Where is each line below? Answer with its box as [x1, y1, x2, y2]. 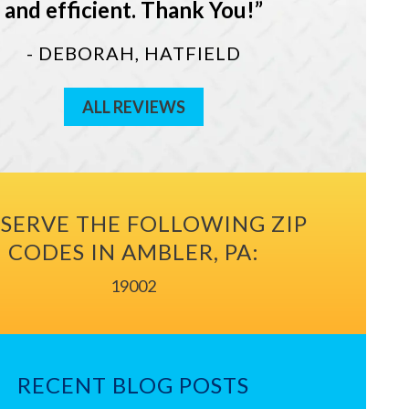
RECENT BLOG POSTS [17, 371, 249, 398]
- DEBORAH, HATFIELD [26, 41, 241, 64]
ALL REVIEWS [81, 96, 185, 117]
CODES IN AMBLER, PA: [7, 237, 259, 265]
